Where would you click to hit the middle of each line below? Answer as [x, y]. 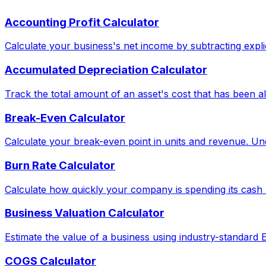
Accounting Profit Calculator [82, 22]
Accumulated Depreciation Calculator [106, 70]
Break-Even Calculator [65, 118]
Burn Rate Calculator [60, 165]
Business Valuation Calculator [85, 213]
